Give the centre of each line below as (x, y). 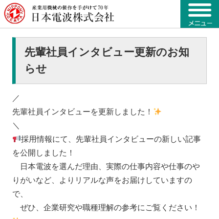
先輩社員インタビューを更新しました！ (83, 112)
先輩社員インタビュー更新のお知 (107, 52)
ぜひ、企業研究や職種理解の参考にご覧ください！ (106, 208)
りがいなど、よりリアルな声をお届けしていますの (102, 180)
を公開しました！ (44, 153)
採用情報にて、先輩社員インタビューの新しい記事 (111, 139)
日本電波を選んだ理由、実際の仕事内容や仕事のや (106, 167)
